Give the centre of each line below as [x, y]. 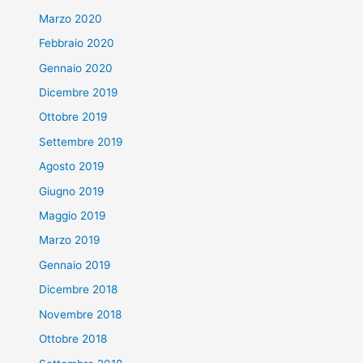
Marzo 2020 [71, 18]
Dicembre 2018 [79, 290]
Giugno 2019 [72, 191]
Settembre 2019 [81, 141]
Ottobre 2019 [74, 117]
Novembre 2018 [81, 314]
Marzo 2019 [70, 240]
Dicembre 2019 [79, 93]
